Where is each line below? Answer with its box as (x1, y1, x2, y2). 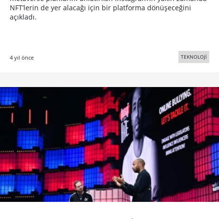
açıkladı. (10, 12, 37, 22)
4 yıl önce (10, 54, 34, 62)
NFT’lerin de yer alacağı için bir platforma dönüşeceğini (10, 3, 191, 13)
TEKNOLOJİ (181, 53, 207, 61)
